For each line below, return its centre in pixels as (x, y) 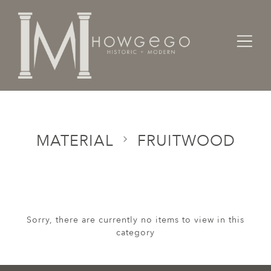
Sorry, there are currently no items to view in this (135, 220)
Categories (80, 72)
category (135, 233)
